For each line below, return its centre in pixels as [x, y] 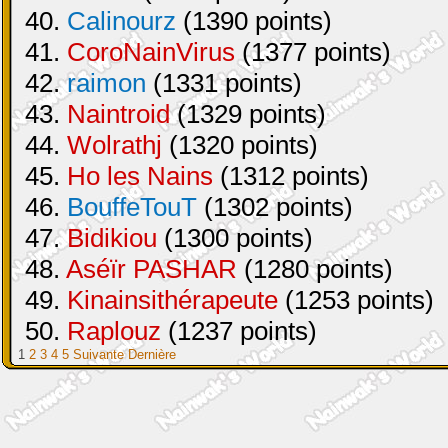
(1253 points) [356, 300]
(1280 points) [315, 269]
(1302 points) [275, 207]
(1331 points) [224, 83]
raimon [106, 83]
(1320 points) [240, 145]
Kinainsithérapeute [172, 300]
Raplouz [114, 331]
